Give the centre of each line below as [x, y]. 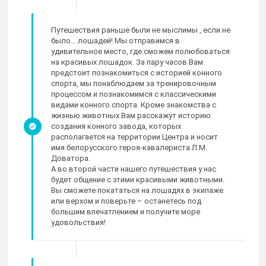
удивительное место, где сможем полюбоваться [140, 52]
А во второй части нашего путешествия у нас [134, 169]
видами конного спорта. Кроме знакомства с [134, 105]
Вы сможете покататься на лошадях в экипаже [137, 191]
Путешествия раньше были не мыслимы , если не [141, 30]
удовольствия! [78, 223]
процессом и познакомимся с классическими [134, 94]
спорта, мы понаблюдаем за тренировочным [134, 84]
